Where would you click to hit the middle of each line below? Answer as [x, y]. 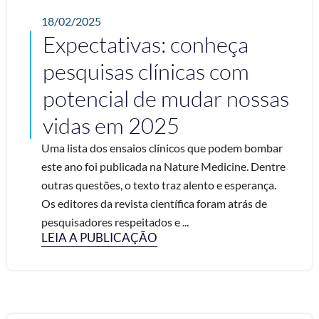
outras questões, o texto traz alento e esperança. [159, 185]
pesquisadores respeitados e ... [115, 222]
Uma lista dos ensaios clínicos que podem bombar [162, 148]
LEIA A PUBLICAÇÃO [99, 237]
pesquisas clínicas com [146, 71]
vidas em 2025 [113, 125]
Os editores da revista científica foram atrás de [154, 203]
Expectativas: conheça [146, 44]
